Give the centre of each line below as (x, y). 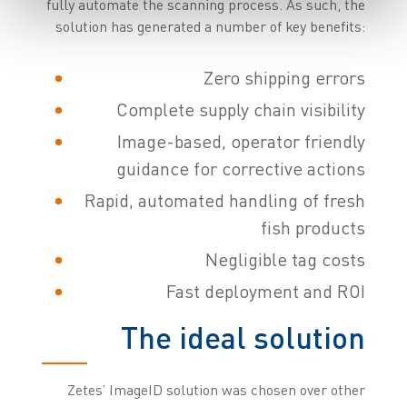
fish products (313, 227)
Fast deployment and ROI (266, 291)
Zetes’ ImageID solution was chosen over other (217, 389)
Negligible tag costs (286, 259)
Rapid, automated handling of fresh (225, 200)
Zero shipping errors (285, 77)
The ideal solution (243, 337)
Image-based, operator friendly (242, 141)
